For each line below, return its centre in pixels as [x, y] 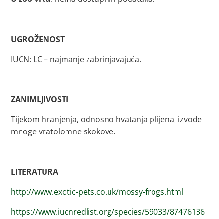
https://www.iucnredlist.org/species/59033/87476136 [108, 212]
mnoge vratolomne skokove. [63, 131]
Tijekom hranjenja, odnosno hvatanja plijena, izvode [107, 119]
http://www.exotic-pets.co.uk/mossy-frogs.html [97, 192]
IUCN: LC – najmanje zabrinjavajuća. [76, 59]
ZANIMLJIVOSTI [40, 99]
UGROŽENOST [38, 39]
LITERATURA [35, 172]
